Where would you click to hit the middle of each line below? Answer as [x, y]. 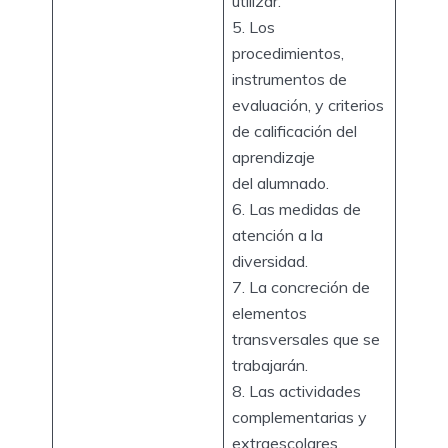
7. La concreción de [301, 286]
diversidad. [270, 260]
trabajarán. [270, 364]
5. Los [253, 26]
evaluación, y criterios [308, 104]
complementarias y [299, 416]
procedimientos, [288, 52]
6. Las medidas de [296, 208]
